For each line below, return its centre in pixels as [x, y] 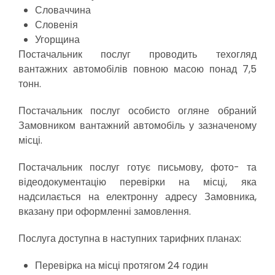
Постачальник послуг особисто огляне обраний [137, 111]
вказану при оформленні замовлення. [105, 211]
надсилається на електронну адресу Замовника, [137, 197]
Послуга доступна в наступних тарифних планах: [130, 238]
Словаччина [63, 10]
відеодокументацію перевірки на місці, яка [137, 182]
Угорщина [58, 40]
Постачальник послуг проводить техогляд [137, 54]
